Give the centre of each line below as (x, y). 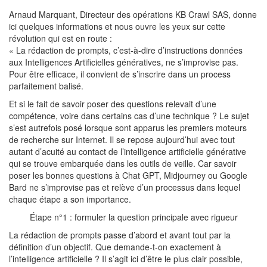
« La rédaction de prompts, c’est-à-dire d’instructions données (126, 50)
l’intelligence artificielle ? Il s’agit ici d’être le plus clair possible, (126, 259)
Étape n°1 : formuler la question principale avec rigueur (133, 217)
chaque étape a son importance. (70, 199)
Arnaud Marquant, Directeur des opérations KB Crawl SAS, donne (133, 14)
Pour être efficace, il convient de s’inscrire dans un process (120, 74)
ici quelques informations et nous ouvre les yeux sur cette (117, 26)
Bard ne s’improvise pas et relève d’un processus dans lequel (125, 187)
